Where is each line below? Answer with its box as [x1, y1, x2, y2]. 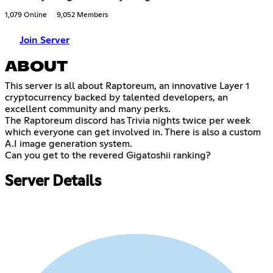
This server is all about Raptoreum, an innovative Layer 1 [5, 80, 249, 91]
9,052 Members [57, 11, 108, 19]
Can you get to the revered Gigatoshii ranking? [5, 150, 211, 160]
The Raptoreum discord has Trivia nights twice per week [5, 115, 250, 126]
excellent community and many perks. [5, 104, 171, 114]
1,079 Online [5, 11, 47, 19]
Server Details [5, 174, 101, 190]
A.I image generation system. [5, 138, 132, 149]
